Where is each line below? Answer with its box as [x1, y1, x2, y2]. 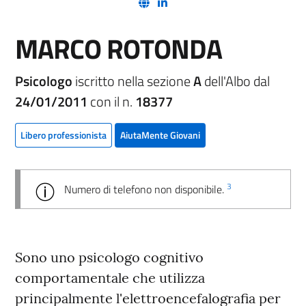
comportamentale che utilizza [15, 268, 205, 286]
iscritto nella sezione [75, 70, 193, 92]
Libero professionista [20, 127, 107, 142]
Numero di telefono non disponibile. [64, 180, 227, 197]
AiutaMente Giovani [120, 127, 200, 142]
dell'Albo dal [201, 70, 270, 92]
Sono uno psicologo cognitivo [15, 248, 204, 266]
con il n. [87, 90, 135, 112]
